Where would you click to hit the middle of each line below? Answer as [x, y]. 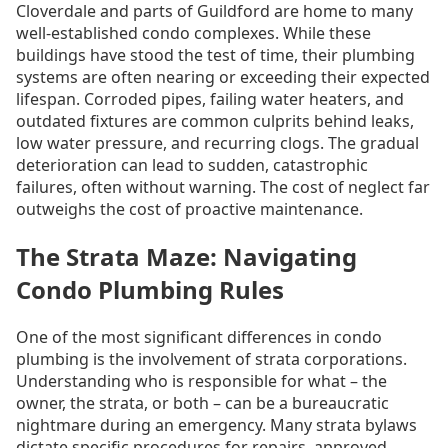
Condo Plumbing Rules [150, 290]
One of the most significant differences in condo [199, 337]
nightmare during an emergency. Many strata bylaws [216, 425]
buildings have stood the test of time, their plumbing [215, 55]
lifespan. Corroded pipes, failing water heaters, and [210, 99]
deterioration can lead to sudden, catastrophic [192, 165]
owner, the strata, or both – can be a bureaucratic [202, 403]
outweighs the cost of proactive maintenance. [189, 209]
